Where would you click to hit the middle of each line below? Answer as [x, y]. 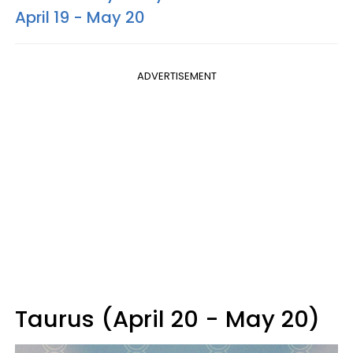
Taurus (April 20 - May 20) [167, 319]
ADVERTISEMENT [176, 76]
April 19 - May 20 [80, 17]
